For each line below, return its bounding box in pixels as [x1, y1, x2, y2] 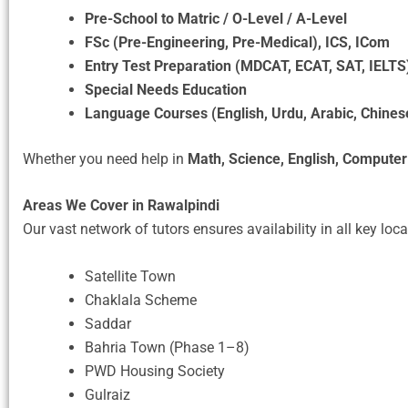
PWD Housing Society [85, 362, 225, 381]
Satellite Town [85, 268, 176, 286]
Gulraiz [85, 386, 130, 404]
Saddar [85, 315, 131, 333]
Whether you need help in [23, 149, 188, 168]
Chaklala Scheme [85, 291, 197, 310]
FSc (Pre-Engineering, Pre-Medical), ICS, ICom [85, 33, 390, 51]
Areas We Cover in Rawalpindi [23, 197, 219, 215]
